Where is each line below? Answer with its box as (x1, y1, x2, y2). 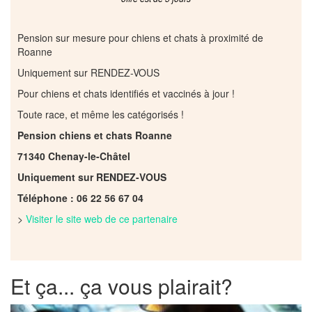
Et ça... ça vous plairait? (10, 270, 233, 301)
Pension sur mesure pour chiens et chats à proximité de (17, 30, 263, 45)
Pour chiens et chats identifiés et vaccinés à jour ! (17, 86, 235, 100)
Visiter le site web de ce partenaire (26, 211, 178, 226)
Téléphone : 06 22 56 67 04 (17, 190, 143, 205)
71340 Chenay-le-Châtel (17, 148, 130, 163)
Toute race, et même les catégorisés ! (17, 107, 184, 121)
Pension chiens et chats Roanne (17, 127, 172, 142)
